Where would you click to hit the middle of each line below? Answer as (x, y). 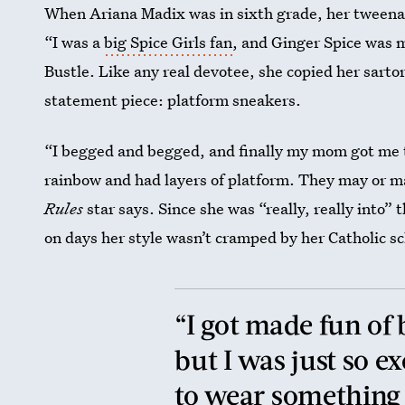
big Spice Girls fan (169, 42)
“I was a (75, 42)
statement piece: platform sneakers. (173, 100)
